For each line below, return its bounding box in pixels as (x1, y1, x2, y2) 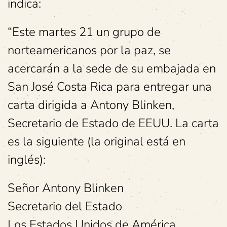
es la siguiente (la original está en (8, 133, 185, 149)
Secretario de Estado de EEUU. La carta (8, 115, 219, 131)
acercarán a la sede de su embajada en (8, 60, 216, 77)
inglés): (8, 152, 46, 168)
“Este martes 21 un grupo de (8, 24, 161, 40)
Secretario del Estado (8, 198, 122, 214)
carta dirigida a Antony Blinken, (8, 97, 174, 113)
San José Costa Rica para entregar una (8, 79, 212, 95)
